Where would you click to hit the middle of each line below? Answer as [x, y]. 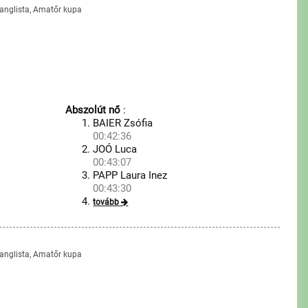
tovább [106, 202]
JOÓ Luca [115, 149]
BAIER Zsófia [123, 123]
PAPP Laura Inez [130, 175]
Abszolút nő [93, 110]
